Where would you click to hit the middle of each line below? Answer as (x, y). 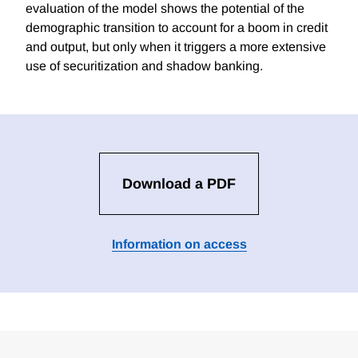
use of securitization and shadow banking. (144, 66)
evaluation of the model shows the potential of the (165, 9)
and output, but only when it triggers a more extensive (176, 47)
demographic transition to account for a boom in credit (177, 28)
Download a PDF (179, 184)
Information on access (179, 245)
